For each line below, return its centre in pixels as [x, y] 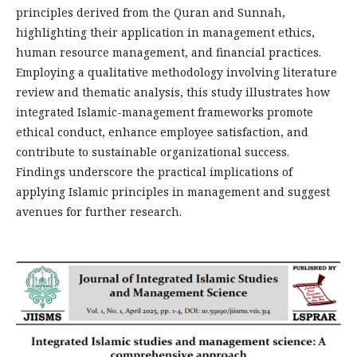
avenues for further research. [99, 212]
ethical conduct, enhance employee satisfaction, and [162, 132]
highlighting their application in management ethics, [165, 32]
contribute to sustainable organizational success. [153, 152]
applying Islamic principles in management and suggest [173, 192]
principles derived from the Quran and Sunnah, [151, 12]
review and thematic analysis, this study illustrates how [173, 92]
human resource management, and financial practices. [169, 52]
